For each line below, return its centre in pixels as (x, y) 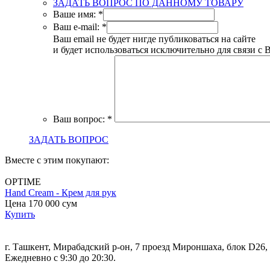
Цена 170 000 (33, 203)
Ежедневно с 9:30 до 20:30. (60, 257)
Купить (20, 214)
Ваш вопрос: (79, 119)
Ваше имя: (74, 14)
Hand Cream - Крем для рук (61, 192)
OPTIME (23, 181)
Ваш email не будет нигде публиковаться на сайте (154, 39)
